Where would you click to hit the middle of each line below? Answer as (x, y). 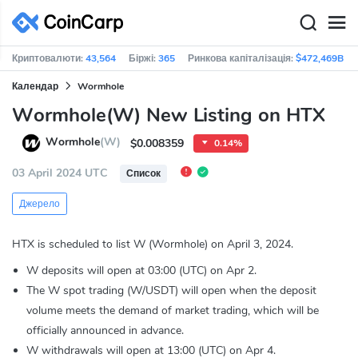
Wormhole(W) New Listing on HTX (169, 115)
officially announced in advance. (105, 330)
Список (143, 174)
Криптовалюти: (49, 58)
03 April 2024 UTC (60, 173)
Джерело (40, 203)
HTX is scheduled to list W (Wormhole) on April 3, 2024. (153, 244)
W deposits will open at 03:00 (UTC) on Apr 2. (141, 270)
